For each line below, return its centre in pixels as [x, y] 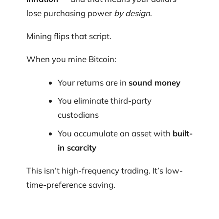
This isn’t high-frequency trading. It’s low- [105, 171]
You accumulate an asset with [115, 133]
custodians [78, 115]
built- [182, 133]
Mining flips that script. [69, 36]
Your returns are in [93, 82]
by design [132, 13]
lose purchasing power [70, 13]
